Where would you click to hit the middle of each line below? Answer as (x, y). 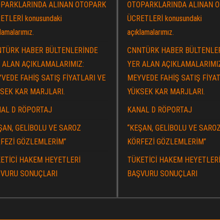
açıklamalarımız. (151, 32)
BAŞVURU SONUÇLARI (162, 174)
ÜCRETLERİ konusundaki (165, 18)
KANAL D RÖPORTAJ (160, 110)
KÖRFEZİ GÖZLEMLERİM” (167, 142)
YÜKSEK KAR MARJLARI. (166, 92)
